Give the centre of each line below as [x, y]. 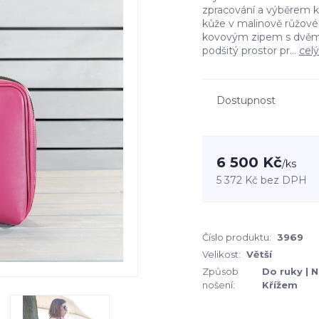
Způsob [220, 271]
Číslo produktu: [237, 237]
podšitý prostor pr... [251, 51]
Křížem [279, 285]
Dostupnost [246, 100]
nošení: [219, 285]
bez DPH [284, 180]
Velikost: [221, 254]
